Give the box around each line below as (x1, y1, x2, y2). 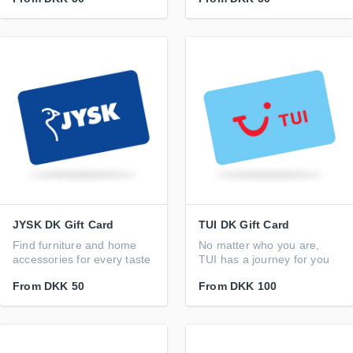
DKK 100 (230, 280, 277, 292)
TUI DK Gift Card (199, 218, 290, 231)
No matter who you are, (199, 239, 320, 251)
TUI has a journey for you (199, 253, 329, 266)
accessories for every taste (13, 253, 151, 266)
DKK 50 (44, 280, 85, 292)
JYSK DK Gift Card (13, 218, 114, 231)
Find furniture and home (13, 239, 137, 251)
